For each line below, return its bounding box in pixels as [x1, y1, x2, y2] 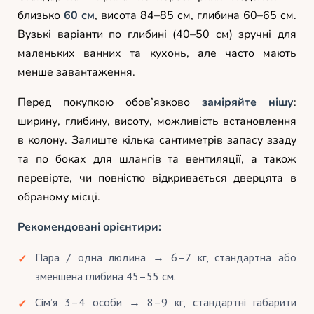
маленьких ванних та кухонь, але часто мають [18, 45, 296, 61]
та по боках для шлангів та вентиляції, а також [18, 151, 296, 167]
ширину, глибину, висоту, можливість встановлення [18, 113, 296, 129]
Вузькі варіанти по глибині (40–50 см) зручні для [18, 26, 296, 42]
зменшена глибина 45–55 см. [35, 268, 176, 283]
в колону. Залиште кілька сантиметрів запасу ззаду [18, 132, 296, 148]
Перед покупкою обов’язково [18, 94, 202, 110]
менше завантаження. [18, 64, 135, 80]
